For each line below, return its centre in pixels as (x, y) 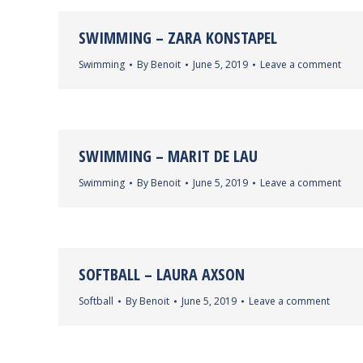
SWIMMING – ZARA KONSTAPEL (178, 38)
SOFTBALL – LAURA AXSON (162, 274)
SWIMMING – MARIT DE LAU (168, 156)
